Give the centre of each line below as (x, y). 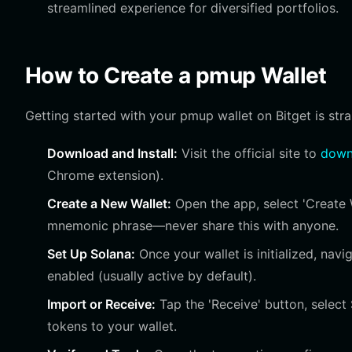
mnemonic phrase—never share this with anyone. (193, 225)
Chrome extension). (105, 175)
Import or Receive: (101, 304)
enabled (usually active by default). (152, 276)
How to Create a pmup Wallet (176, 75)
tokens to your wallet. (112, 326)
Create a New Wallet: (109, 203)
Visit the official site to (249, 153)
